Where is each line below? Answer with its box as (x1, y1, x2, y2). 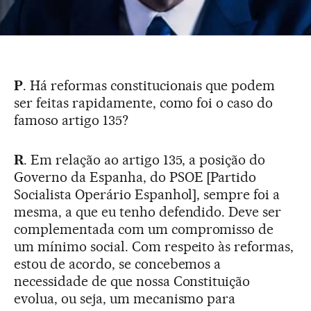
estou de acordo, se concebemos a (14, 255, 221, 272)
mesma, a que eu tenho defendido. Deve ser (14, 203, 282, 220)
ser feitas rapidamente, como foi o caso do (14, 94, 274, 111)
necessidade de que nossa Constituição (14, 272, 251, 289)
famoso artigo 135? (14, 111, 128, 128)
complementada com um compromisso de (14, 220, 274, 237)
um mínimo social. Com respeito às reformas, (14, 237, 294, 255)
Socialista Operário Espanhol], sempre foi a (14, 185, 280, 203)
